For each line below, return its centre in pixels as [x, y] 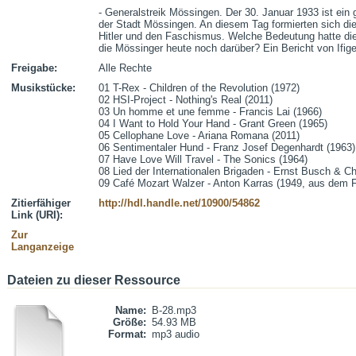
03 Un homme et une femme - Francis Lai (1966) [210, 112]
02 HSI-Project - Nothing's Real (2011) [186, 100]
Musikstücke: [43, 88]
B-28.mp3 [174, 310]
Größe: [130, 322]
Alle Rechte [125, 68]
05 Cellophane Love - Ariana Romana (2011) [199, 135]
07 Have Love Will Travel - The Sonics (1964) [203, 159]
